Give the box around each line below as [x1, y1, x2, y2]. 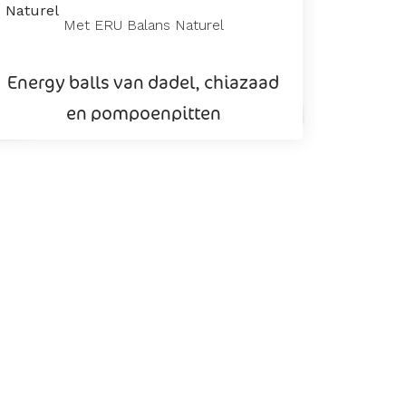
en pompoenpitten [65, 100, 221, 125]
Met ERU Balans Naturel [63, 15, 224, 34]
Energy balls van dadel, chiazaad [7, 69, 279, 94]
